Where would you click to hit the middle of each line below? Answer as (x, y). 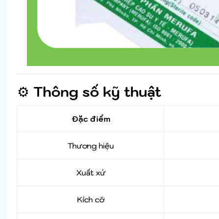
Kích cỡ (91, 200)
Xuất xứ (91, 173)
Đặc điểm (91, 119)
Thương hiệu (91, 146)
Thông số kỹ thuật (97, 92)
